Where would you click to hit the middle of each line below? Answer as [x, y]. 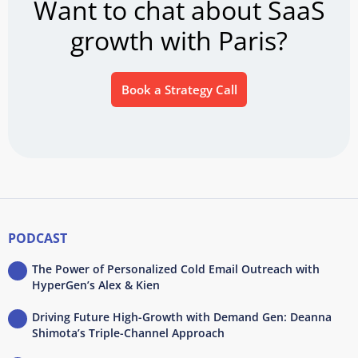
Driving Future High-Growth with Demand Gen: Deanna [182, 317]
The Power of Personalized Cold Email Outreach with [176, 269]
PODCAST [38, 239]
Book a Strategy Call [179, 89]
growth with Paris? [179, 40]
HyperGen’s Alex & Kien [96, 285]
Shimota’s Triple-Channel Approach [128, 333]
